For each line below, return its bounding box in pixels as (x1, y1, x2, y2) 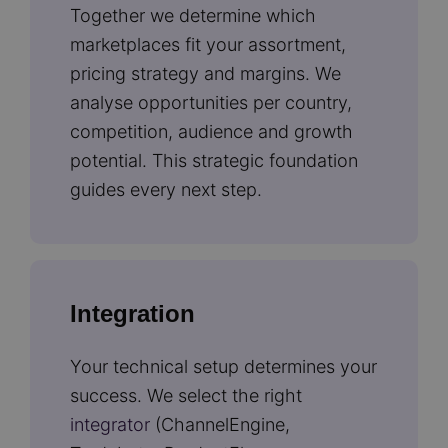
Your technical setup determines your (70, 356, 377, 377)
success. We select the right (70, 385, 302, 406)
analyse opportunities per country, (70, 92, 352, 113)
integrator (70, 414, 150, 435)
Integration (70, 300, 195, 327)
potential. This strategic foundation (70, 150, 358, 171)
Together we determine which (70, 5, 316, 26)
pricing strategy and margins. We (70, 63, 341, 84)
